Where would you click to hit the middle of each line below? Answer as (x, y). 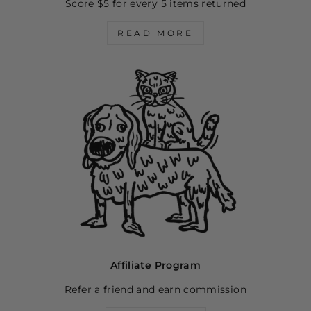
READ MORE (155, 33)
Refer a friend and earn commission (155, 290)
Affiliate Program (155, 266)
